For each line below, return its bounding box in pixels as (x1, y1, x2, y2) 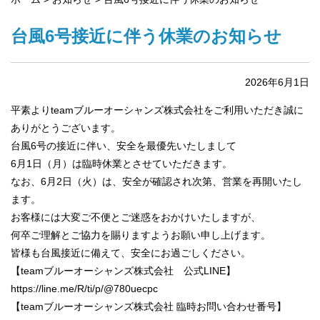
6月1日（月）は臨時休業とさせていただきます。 (11, 158, 232, 169)
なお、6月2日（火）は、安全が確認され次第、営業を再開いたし (11, 176, 302, 187)
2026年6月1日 (245, 76, 309, 88)
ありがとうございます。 (11, 122, 121, 134)
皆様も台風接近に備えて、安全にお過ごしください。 (11, 247, 251, 259)
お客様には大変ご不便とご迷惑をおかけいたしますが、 (11, 211, 261, 223)
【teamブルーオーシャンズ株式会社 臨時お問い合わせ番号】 (11, 301, 286, 312)
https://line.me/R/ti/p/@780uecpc (11, 283, 158, 294)
